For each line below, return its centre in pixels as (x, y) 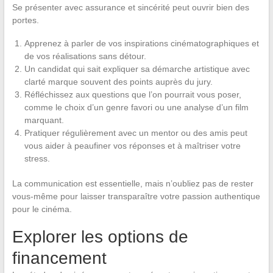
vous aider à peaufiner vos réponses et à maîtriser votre (132, 145)
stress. (37, 158)
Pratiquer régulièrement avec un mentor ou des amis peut (136, 133)
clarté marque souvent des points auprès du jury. (118, 81)
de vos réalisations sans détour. (85, 56)
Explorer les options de (100, 236)
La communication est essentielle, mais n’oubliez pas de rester (133, 183)
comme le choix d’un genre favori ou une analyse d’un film (136, 107)
